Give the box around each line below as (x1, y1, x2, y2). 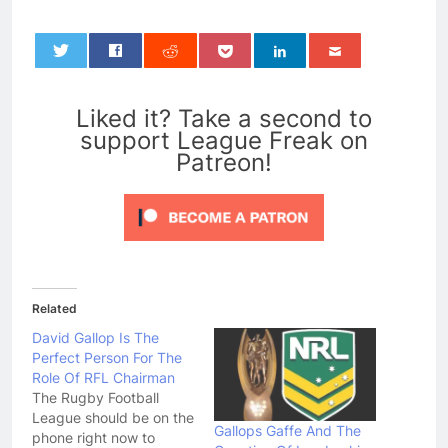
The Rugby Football (32, 389, 159, 407)
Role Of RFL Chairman (32, 369, 175, 387)
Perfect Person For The (32, 349, 182, 367)
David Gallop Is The (32, 329, 159, 347)
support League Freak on (80, 126, 368, 156)
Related (32, 301, 77, 317)
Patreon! (176, 148, 272, 178)
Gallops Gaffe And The (214, 421, 361, 439)
